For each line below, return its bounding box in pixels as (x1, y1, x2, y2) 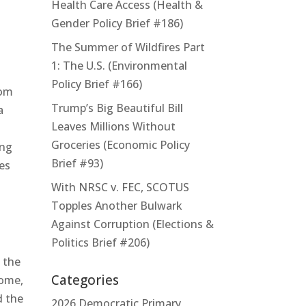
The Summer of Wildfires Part (51, 39, 205, 55)
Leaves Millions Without (51, 118, 176, 134)
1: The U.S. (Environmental (51, 57, 187, 73)
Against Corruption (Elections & (51, 216, 214, 232)
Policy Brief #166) (51, 76, 142, 92)
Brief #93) (51, 155, 103, 171)
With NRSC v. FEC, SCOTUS (51, 179, 189, 195)
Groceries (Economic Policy (51, 137, 190, 152)
